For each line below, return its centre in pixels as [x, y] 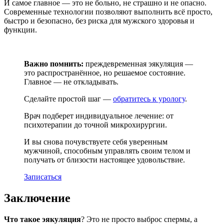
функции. [20, 29]
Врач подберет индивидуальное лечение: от [99, 115]
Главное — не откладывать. [71, 81]
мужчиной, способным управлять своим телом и [107, 150]
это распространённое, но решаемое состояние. [105, 72]
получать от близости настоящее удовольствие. [104, 159]
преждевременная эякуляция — [138, 63]
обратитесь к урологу [149, 98]
